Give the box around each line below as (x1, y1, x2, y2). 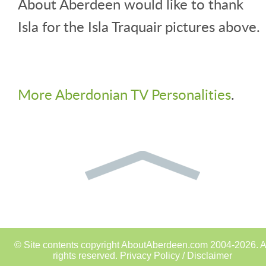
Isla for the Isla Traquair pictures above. (18, 16, 260, 36)
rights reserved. (53, 250, 120, 261)
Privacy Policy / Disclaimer (120, 250, 232, 261)
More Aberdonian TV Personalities (18, 84, 231, 104)
